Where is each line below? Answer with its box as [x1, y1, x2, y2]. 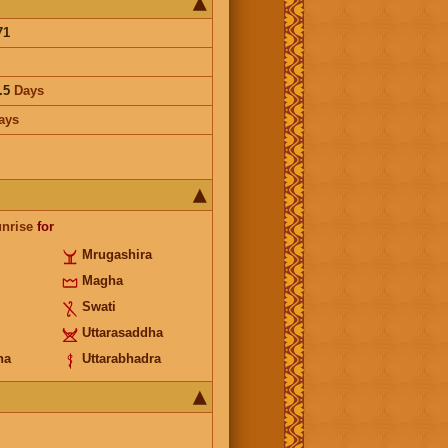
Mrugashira [81, 246, 152, 262]
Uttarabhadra [81, 350, 161, 366]
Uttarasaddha [81, 324, 163, 340]
